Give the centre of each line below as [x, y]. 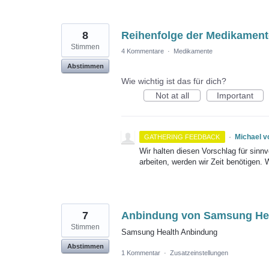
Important [235, 95]
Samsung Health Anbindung [169, 232]
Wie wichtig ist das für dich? [174, 81]
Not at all [172, 95]
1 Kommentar [141, 252]
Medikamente [193, 51]
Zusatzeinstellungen [199, 252]
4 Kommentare [143, 51]
